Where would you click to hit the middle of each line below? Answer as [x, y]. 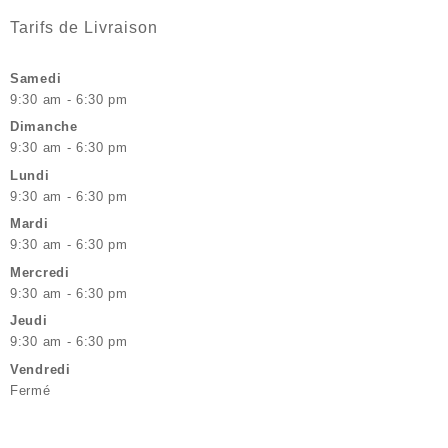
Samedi [36, 78]
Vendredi [40, 369]
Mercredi [40, 272]
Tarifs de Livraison [84, 27]
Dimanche [44, 127]
